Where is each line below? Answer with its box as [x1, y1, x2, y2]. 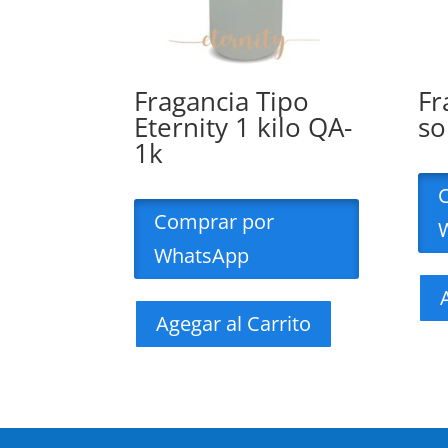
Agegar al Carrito [156, 310, 312, 338]
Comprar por [154, 208, 275, 236]
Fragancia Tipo [134, 83, 310, 120]
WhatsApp [154, 242, 250, 270]
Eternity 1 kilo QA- [134, 109, 353, 146]
